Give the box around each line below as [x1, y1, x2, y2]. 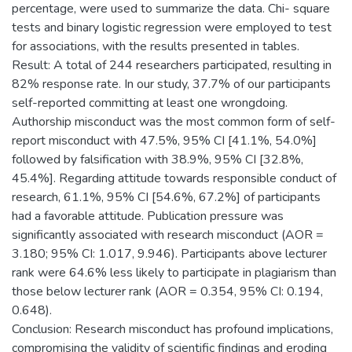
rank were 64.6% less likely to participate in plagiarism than [12, 263, 336, 281]
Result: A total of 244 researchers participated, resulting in [12, 56, 332, 74]
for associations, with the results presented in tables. [12, 37, 299, 55]
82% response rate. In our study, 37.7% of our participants [12, 75, 331, 93]
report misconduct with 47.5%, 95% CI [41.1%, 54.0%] [12, 131, 317, 149]
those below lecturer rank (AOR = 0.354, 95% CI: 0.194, [12, 282, 323, 300]
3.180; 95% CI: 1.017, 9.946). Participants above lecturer [12, 244, 327, 262]
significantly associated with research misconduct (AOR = [12, 225, 324, 244]
